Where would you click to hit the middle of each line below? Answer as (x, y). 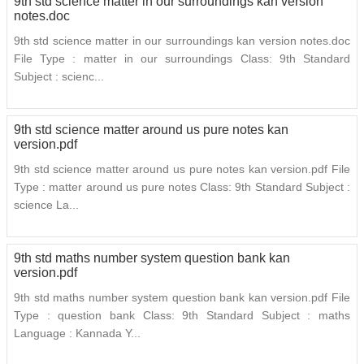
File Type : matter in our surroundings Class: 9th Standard (182, 59)
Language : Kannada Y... (77, 334)
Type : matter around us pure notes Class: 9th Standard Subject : (182, 187)
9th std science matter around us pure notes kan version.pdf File (182, 169)
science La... (46, 205)
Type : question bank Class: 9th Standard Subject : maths (182, 316)
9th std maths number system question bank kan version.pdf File (182, 298)
